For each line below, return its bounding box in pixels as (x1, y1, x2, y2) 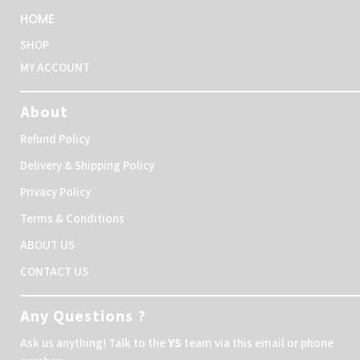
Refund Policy (20, 131, 90, 149)
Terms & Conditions (20, 211, 125, 228)
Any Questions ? (20, 305, 146, 329)
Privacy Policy (20, 184, 91, 202)
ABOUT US (20, 237, 75, 255)
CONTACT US (20, 264, 88, 281)
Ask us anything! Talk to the (20, 335, 168, 353)
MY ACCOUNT (20, 59, 90, 77)
